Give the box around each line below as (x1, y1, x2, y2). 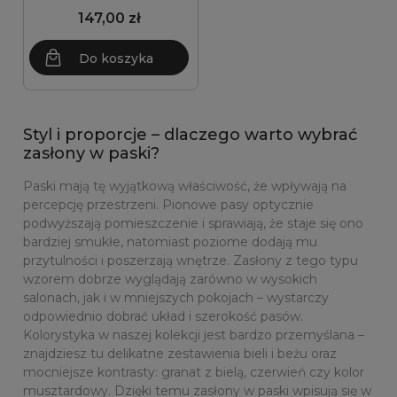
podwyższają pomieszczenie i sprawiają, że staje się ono (23, 215, 363, 231)
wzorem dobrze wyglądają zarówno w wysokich (23, 271, 317, 287)
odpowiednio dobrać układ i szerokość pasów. (23, 308, 303, 324)
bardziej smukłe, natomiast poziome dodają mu (23, 234, 317, 250)
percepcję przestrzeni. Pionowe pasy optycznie (23, 197, 314, 213)
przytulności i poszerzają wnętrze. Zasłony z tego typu (23, 253, 358, 269)
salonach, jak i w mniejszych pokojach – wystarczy (23, 290, 329, 306)
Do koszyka (79, 51, 153, 66)
